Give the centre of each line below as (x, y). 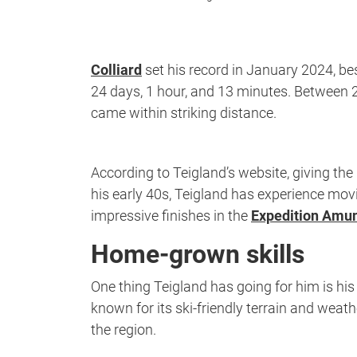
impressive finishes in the (171, 216)
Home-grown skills (198, 255)
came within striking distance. (184, 113)
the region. (124, 330)
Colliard (116, 70)
